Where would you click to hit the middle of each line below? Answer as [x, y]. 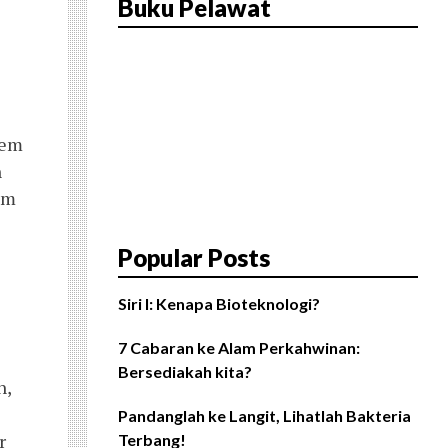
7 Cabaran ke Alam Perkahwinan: [239, 348]
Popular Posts [194, 258]
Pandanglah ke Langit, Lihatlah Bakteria [264, 416]
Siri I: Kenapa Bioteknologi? [219, 304]
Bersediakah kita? [185, 372]
